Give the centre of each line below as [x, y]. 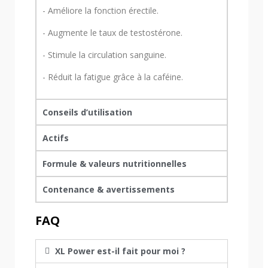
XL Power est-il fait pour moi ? [120, 251]
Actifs [56, 138]
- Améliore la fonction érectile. [100, 11]
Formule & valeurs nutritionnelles [115, 164]
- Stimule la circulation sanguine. [104, 55]
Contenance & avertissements [109, 190]
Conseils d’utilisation [87, 112]
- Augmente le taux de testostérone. [112, 33]
